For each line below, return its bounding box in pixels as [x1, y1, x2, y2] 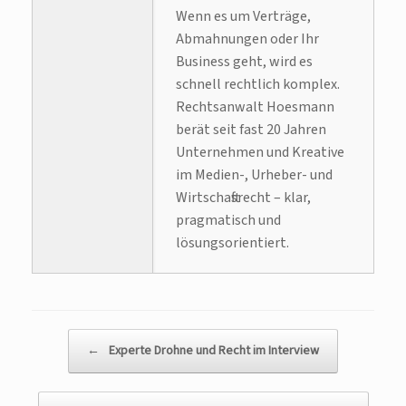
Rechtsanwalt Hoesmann [176, 97, 334, 118]
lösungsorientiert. [176, 233, 289, 254]
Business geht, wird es [176, 52, 313, 72]
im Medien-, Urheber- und [176, 165, 333, 186]
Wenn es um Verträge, [176, 6, 311, 27]
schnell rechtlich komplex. [176, 74, 340, 95]
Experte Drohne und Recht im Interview [106, 342, 319, 361]
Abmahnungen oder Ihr [176, 29, 319, 50]
